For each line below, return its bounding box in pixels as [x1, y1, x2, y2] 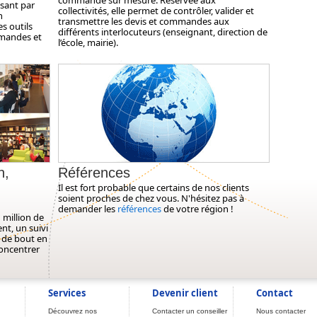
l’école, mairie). [58, 36, 118, 49]
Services [48, 287, 86, 299]
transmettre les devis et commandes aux [58, 15, 229, 28]
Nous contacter [256, 307, 306, 315]
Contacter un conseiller [152, 307, 227, 315]
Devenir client [152, 287, 218, 299]
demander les [58, 202, 117, 215]
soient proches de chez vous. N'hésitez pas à [58, 192, 244, 204]
